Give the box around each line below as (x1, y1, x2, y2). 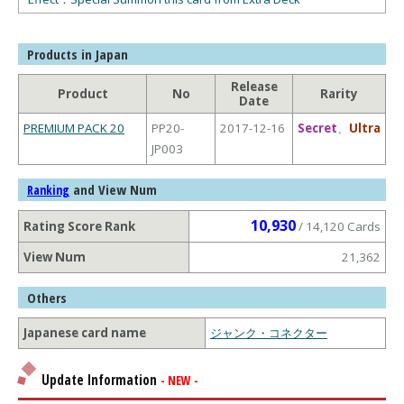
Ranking (27, 182, 69, 199)
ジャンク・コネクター (210, 325, 327, 342)
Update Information (41, 371, 161, 390)
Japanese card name (23, 325, 146, 342)
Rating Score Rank (23, 218, 135, 235)
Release (230, 78, 278, 96)
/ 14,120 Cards (296, 218, 381, 235)
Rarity (320, 86, 358, 103)
